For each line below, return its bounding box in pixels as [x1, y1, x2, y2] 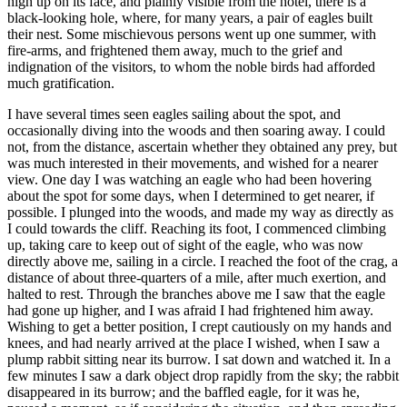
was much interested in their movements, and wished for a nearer [7, 154, 378, 171]
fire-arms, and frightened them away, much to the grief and [7, 42, 342, 58]
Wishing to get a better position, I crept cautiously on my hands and [7, 318, 392, 334]
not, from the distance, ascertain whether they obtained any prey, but [7, 138, 397, 154]
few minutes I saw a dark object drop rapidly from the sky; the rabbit [7, 367, 399, 383]
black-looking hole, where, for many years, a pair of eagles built [7, 9, 372, 25]
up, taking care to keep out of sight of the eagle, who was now [7, 236, 363, 253]
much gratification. [7, 74, 114, 91]
